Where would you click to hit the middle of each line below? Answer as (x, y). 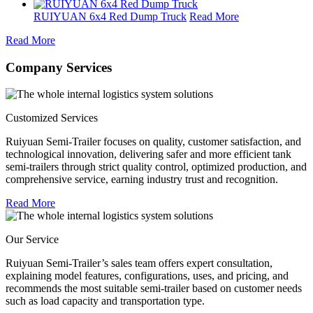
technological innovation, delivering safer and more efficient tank (148, 154)
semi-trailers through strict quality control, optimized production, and (156, 167)
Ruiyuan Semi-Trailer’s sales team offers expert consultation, (139, 263)
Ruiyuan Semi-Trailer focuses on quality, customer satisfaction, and (153, 142)
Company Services (59, 67)
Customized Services (52, 118)
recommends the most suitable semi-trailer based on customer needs (154, 289)
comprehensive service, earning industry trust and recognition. (142, 180)
